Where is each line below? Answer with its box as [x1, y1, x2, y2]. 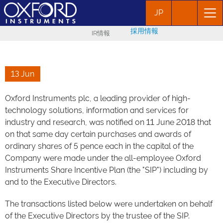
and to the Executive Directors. [5, 177, 120, 187]
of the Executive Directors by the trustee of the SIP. [5, 211, 190, 221]
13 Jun [11, 69, 34, 79]
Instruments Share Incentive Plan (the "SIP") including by [5, 165, 208, 175]
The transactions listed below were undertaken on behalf [5, 199, 213, 209]
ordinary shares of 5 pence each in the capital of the [5, 141, 194, 151]
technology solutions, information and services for [5, 106, 189, 115]
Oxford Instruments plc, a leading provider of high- [5, 94, 191, 103]
